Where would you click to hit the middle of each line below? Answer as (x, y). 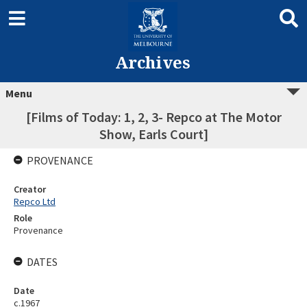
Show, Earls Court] (153, 134)
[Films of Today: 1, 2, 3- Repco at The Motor (153, 117)
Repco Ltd (35, 201)
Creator (30, 189)
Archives (152, 62)
